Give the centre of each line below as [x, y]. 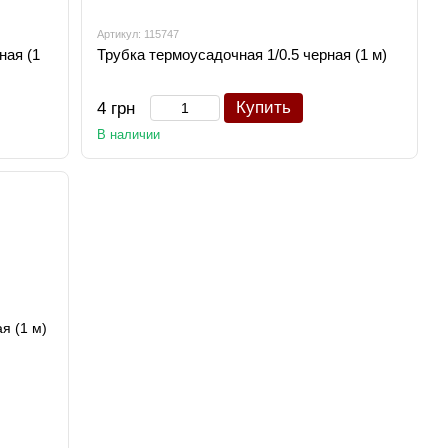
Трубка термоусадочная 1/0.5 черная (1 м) [242, 54]
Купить [264, 107]
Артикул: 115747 [138, 34]
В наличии [129, 134]
